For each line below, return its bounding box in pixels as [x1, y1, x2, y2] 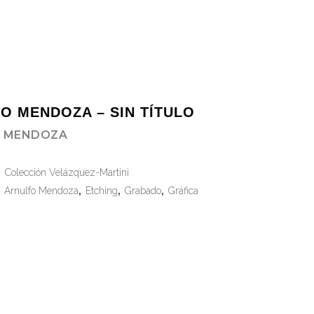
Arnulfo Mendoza [4, 185, 78, 196]
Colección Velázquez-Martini [4, 167, 129, 178]
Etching [85, 185, 118, 196]
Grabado [124, 185, 161, 196]
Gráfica [168, 185, 198, 196]
